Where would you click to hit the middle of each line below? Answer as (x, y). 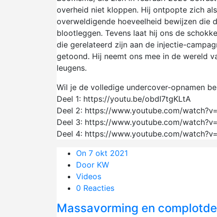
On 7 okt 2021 (102, 153)
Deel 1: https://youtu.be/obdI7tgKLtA (124, 99)
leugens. (72, 68)
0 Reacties (95, 188)
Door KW (93, 165)
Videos (89, 176)
